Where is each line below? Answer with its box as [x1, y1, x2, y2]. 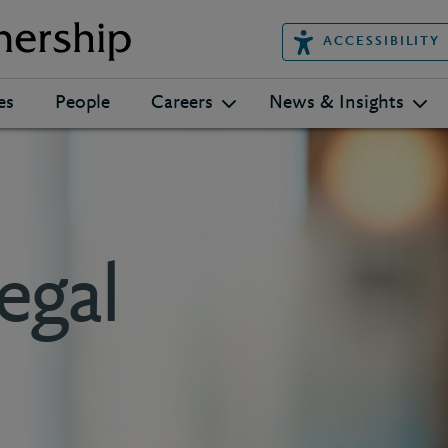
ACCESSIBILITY [322, 35, 441, 48]
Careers [151, 93, 213, 113]
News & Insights [269, 93, 404, 113]
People [55, 93, 110, 113]
